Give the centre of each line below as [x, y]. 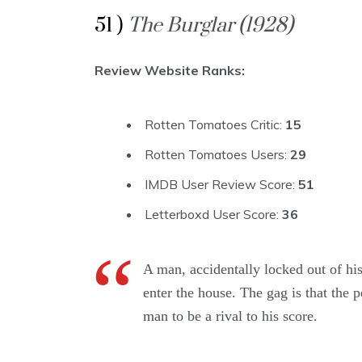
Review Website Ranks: [170, 71]
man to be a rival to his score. [230, 316]
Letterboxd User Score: [213, 215]
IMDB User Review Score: [221, 185]
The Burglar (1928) [210, 26]
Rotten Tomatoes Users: [217, 155]
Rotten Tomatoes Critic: [215, 125]
